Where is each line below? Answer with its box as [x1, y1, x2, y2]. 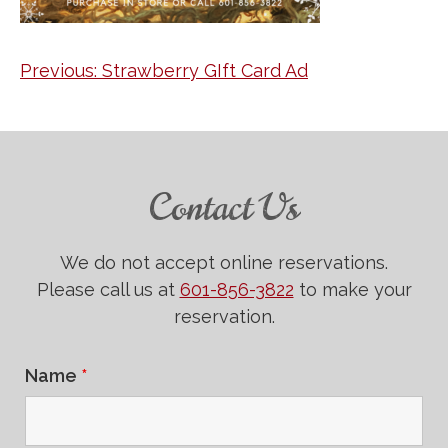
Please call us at [36, 278, 180, 300]
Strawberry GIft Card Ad [102, 60, 308, 82]
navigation [19, 97, 127, 136]
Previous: [20, 60, 97, 82]
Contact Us [149, 181, 299, 233]
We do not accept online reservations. [60, 251, 388, 273]
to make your [293, 278, 412, 300]
